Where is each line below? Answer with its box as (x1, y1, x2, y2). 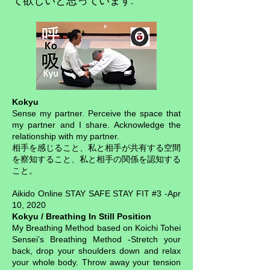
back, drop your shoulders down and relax (12, 246, 181, 256)
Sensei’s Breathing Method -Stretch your (12, 234, 181, 244)
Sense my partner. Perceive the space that (12, 108, 181, 118)
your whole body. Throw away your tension (12, 257, 181, 267)
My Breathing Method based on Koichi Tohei (12, 223, 181, 233)
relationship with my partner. (12, 131, 119, 141)
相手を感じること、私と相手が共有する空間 (12, 143, 181, 152)
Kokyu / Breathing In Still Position (12, 212, 151, 221)
